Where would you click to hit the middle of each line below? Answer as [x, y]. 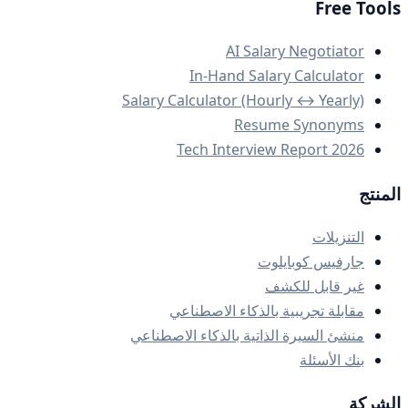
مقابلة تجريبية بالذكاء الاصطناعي [267, 310]
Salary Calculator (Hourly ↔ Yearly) [243, 101]
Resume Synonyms [299, 125]
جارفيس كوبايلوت [311, 261]
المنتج [380, 193]
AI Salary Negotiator [295, 51]
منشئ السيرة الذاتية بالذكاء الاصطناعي [247, 335]
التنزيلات [338, 236]
